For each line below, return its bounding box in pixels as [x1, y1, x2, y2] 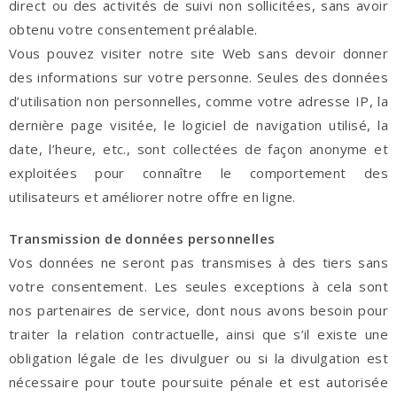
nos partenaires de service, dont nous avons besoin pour [9, 301, 388, 319]
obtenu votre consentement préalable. [9, 20, 258, 38]
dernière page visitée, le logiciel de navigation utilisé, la [9, 116, 388, 134]
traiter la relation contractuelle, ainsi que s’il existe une [9, 325, 388, 343]
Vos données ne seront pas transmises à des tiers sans [9, 253, 388, 271]
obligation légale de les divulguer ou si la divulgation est [9, 349, 388, 367]
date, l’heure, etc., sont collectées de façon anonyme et [9, 140, 388, 158]
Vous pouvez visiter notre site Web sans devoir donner [9, 44, 388, 62]
